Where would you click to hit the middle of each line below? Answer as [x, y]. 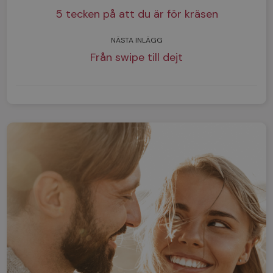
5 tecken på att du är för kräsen [136, 14]
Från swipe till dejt [136, 57]
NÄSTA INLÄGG [136, 40]
